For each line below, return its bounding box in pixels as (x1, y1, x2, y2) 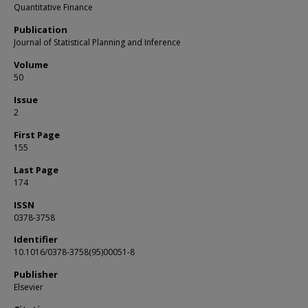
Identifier (14, 233, 58, 245)
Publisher (14, 268, 58, 280)
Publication (14, 23, 67, 36)
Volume (14, 58, 48, 71)
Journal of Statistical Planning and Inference (14, 36, 181, 48)
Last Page (14, 164, 58, 176)
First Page (14, 129, 60, 141)
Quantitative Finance (14, 1, 93, 13)
